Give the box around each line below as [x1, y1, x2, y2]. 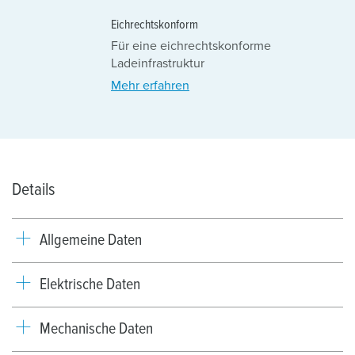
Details [12, 181, 55, 199]
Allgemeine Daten [40, 231, 142, 248]
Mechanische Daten [40, 320, 153, 337]
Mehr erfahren [111, 78, 189, 92]
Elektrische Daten [40, 276, 140, 292]
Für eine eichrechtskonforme [111, 39, 271, 52]
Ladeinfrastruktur [111, 56, 204, 70]
